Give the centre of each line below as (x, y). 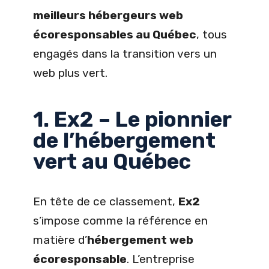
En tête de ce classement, (106, 201)
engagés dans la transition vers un (125, 54)
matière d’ (60, 240)
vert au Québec (112, 162)
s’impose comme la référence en (120, 220)
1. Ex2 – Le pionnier (132, 120)
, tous (212, 35)
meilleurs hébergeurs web (108, 16)
